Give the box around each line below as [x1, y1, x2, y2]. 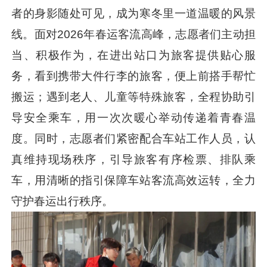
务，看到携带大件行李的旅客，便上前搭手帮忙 [11, 69, 256, 82]
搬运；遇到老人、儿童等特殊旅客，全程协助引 [11, 90, 256, 103]
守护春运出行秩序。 [11, 194, 114, 207]
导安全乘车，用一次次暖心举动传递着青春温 [11, 111, 256, 124]
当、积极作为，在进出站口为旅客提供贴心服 [11, 48, 256, 61]
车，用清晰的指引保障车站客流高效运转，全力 [11, 173, 256, 187]
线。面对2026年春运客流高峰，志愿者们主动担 [11, 27, 256, 41]
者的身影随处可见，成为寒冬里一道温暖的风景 [11, 7, 256, 20]
